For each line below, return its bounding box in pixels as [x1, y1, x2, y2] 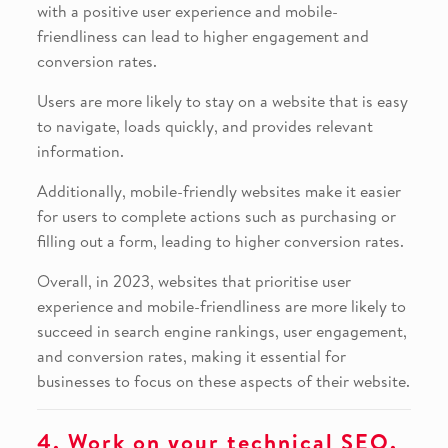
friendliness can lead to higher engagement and [36, 25, 369, 48]
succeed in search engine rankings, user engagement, [36, 320, 407, 343]
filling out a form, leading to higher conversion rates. [36, 230, 404, 253]
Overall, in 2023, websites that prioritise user [36, 270, 351, 293]
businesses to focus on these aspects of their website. [36, 370, 410, 393]
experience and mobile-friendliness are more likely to [36, 295, 406, 318]
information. [36, 140, 124, 163]
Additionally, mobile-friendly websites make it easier [36, 180, 401, 203]
